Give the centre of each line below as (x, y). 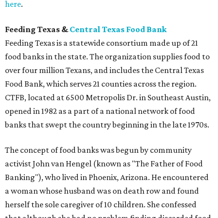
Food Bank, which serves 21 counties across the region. (101, 84)
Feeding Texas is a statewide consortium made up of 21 (101, 43)
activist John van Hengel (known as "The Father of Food (104, 164)
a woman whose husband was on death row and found (102, 191)
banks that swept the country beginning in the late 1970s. (107, 125)
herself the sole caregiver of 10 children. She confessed (101, 205)
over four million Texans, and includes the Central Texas (104, 70)
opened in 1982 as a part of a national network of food (100, 111)
